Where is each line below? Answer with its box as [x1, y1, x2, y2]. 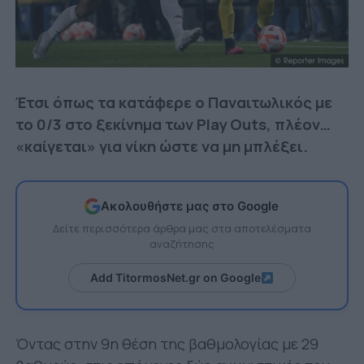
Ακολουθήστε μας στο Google [101, 198, 279, 214]
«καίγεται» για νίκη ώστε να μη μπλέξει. [15, 135, 308, 157]
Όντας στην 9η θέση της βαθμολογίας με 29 [15, 332, 318, 354]
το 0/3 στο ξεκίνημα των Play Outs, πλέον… [15, 113, 331, 135]
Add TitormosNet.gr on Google [90, 270, 262, 284]
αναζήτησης [149, 236, 214, 251]
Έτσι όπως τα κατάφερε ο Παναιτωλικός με [15, 91, 332, 113]
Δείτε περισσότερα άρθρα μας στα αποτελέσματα [52, 220, 311, 236]
